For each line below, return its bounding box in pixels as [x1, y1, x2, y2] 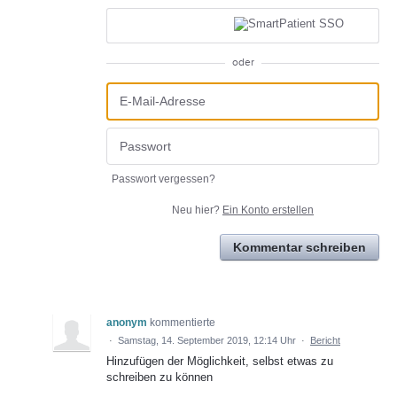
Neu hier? [172, 204, 222, 217]
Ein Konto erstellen [222, 204, 314, 217]
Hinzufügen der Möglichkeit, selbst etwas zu [106, 354, 333, 369]
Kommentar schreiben [233, 240, 366, 255]
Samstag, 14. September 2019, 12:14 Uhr [118, 335, 296, 346]
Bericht [310, 335, 340, 346]
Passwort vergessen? [112, 173, 215, 186]
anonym [106, 316, 147, 330]
